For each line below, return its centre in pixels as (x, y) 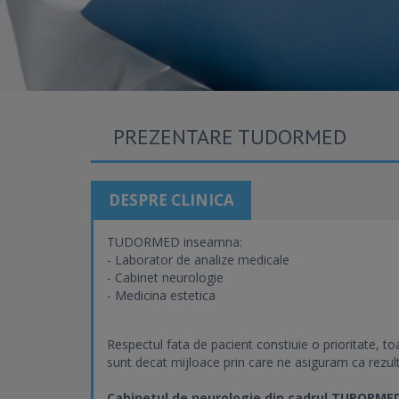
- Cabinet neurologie (165, 277)
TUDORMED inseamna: (175, 242)
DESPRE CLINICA (171, 200)
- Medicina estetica (161, 295)
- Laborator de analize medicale (198, 260)
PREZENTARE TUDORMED (230, 137)
